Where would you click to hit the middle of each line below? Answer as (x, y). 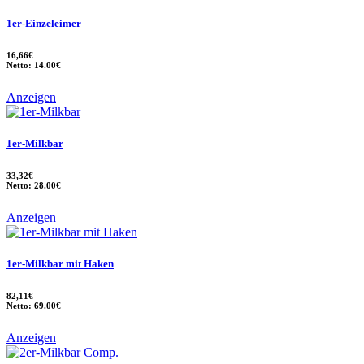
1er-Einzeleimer (44, 24)
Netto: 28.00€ (34, 186)
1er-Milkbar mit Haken (60, 264)
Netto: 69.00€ (34, 306)
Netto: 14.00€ (34, 65)
